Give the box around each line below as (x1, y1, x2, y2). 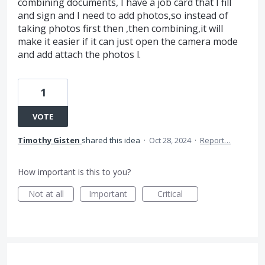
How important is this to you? (18, 166, 131, 178)
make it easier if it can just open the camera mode (18, 35, 238, 49)
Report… (200, 135, 231, 146)
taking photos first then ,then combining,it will (18, 22, 223, 35)
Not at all (28, 188, 64, 200)
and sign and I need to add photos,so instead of (18, 9, 228, 22)
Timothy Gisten (18, 135, 80, 146)
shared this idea (82, 135, 142, 146)
